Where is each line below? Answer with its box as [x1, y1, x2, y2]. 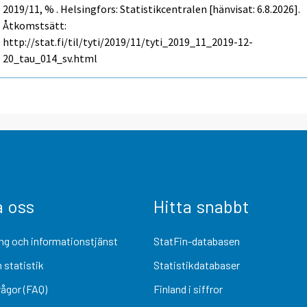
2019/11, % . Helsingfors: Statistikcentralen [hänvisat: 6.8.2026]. [3, 2, 301, 16]
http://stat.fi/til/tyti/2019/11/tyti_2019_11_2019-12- [3, 35, 254, 49]
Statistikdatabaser [153, 258, 240, 271]
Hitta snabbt [153, 195, 249, 217]
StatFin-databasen [153, 234, 240, 247]
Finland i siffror [153, 282, 223, 296]
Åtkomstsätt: [3, 19, 67, 33]
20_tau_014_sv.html [3, 51, 98, 66]
